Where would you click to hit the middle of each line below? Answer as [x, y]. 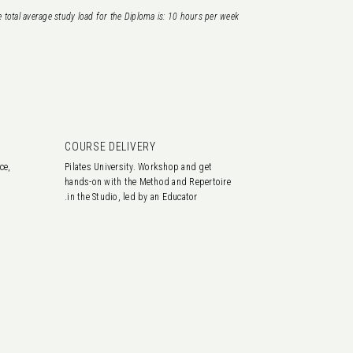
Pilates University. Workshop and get [139, 167]
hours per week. [209, 17]
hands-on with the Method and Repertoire [148, 182]
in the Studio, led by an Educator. [132, 197]
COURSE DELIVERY [110, 147]
